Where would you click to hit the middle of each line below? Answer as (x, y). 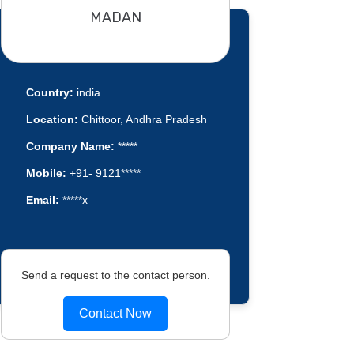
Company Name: (70, 147)
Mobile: (46, 173)
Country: (49, 93)
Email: (42, 200)
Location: (52, 120)
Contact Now (115, 313)
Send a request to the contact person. (115, 275)
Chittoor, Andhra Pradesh (142, 120)
